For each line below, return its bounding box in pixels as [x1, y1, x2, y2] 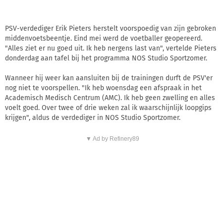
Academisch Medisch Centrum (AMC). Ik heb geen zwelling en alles [5, 93, 215, 102]
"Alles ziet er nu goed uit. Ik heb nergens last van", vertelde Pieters [5, 44, 217, 53]
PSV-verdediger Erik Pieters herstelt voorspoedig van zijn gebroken [5, 24, 216, 33]
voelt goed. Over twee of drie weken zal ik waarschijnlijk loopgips [5, 103, 212, 112]
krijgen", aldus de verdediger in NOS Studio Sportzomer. [5, 113, 180, 122]
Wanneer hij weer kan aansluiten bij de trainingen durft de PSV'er [5, 73, 213, 82]
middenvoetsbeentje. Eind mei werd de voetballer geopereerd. [5, 34, 202, 43]
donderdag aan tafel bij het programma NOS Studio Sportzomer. [5, 54, 207, 62]
